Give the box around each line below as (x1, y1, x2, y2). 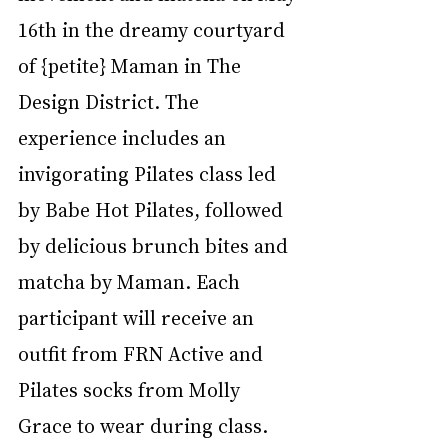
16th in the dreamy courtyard (18, 16, 290, 42)
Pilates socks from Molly (18, 376, 245, 402)
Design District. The (18, 88, 204, 114)
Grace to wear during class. (18, 412, 268, 438)
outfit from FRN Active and (18, 340, 268, 366)
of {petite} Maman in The (18, 52, 246, 78)
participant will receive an (18, 304, 259, 330)
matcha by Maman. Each (18, 268, 245, 294)
